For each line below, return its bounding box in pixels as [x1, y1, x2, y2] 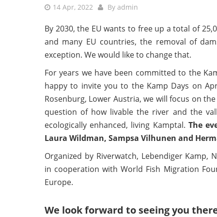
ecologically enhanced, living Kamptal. [45, 120, 188, 131]
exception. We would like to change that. [45, 49, 191, 61]
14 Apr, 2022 [53, 2, 93, 12]
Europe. [45, 177, 73, 188]
